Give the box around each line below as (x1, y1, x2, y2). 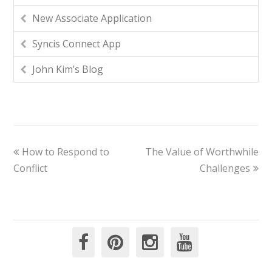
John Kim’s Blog (32, 63, 104, 76)
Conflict (13, 161, 48, 175)
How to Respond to (22, 145, 110, 159)
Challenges (199, 161, 250, 175)
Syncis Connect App (32, 37, 121, 51)
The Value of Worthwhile (144, 145, 259, 159)
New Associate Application (32, 12, 152, 25)
